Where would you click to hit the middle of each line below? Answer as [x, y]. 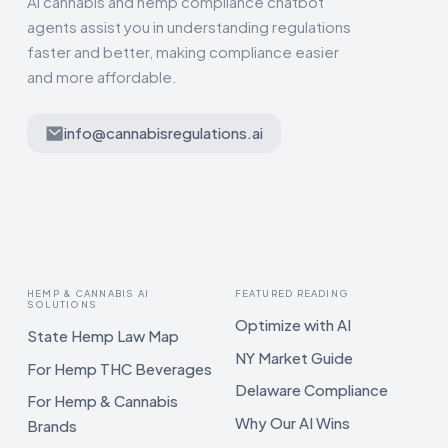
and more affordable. [102, 77]
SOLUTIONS [62, 304]
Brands [52, 426]
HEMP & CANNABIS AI [88, 293]
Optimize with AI [292, 325]
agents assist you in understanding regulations [189, 27]
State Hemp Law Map [103, 336]
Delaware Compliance [311, 390]
